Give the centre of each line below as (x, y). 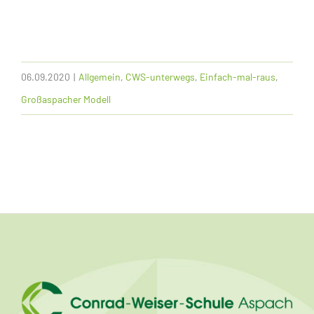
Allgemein (100, 76)
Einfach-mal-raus (238, 76)
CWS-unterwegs (160, 76)
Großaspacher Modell (66, 99)
